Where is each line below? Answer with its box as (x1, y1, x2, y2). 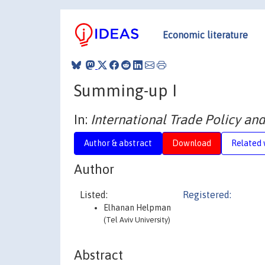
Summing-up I (74, 80, 177, 100)
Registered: (183, 189, 231, 201)
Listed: (80, 189, 108, 201)
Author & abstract (84, 138, 152, 148)
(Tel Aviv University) (104, 215, 170, 225)
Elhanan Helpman (104, 203, 171, 213)
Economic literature (163, 29, 248, 40)
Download (172, 138, 211, 148)
